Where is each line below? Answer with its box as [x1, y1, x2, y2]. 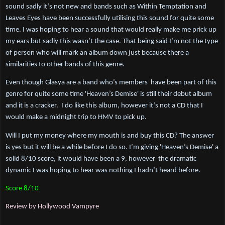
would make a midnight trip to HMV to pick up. [6, 114, 147, 122]
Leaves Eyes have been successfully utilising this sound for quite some [6, 15, 214, 23]
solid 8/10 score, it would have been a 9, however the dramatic [6, 155, 196, 163]
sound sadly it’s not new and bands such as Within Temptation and [6, 3, 206, 11]
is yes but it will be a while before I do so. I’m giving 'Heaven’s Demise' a [6, 143, 218, 151]
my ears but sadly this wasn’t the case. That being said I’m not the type [6, 38, 218, 46]
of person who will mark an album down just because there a [6, 49, 189, 57]
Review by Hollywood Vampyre [6, 203, 99, 211]
